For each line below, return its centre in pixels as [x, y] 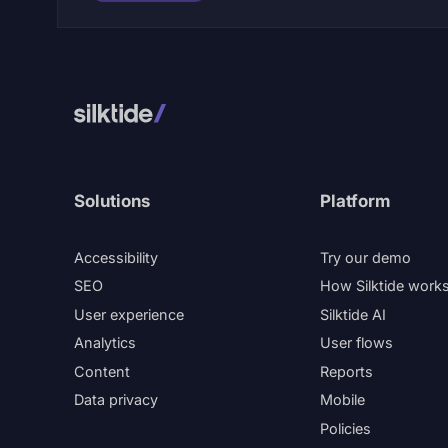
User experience [129, 314]
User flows [356, 342]
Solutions [112, 201]
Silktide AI [353, 314]
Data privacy [116, 399]
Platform [355, 201]
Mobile [342, 399]
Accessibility [116, 257]
